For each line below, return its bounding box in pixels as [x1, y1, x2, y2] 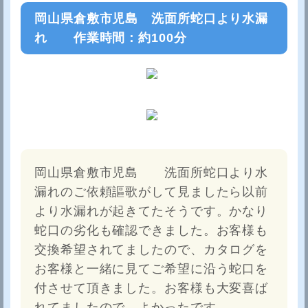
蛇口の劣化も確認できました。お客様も [34, 223, 269, 237]
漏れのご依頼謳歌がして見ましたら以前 [34, 185, 269, 199]
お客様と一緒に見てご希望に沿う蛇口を [34, 262, 269, 276]
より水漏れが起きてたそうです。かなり [34, 204, 269, 218]
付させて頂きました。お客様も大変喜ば [34, 281, 269, 295]
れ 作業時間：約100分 [34, 31, 187, 45]
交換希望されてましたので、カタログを [34, 243, 269, 256]
